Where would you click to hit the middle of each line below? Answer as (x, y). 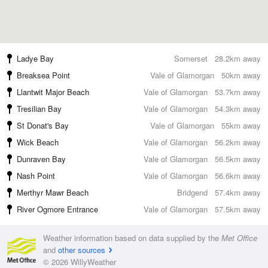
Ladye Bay (35, 58)
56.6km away (238, 176)
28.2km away (238, 58)
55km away (241, 125)
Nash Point (36, 176)
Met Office (239, 238)
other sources (82, 250)
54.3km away (238, 109)
